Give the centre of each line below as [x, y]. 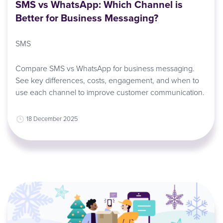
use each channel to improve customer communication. [110, 92]
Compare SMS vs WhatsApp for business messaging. [105, 68]
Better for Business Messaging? [87, 17]
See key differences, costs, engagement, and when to [107, 80]
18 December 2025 [52, 119]
